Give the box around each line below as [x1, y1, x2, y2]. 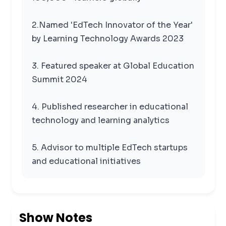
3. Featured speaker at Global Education [31, 60, 194, 71]
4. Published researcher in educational [31, 101, 188, 112]
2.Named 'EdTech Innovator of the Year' [31, 19, 193, 30]
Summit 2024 [31, 74, 87, 85]
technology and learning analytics [31, 115, 169, 126]
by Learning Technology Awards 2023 [31, 33, 184, 44]
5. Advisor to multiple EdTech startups [31, 142, 188, 153]
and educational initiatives [31, 155, 141, 166]
